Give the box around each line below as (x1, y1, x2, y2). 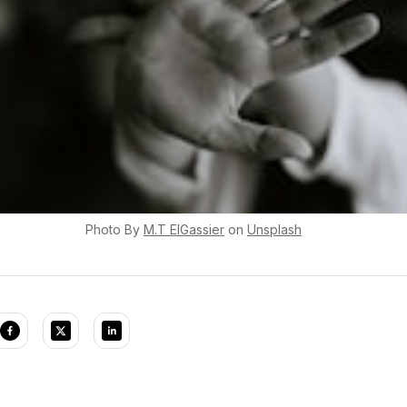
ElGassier (170, 222, 224, 238)
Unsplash (247, 222, 302, 238)
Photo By (85, 222, 140, 238)
